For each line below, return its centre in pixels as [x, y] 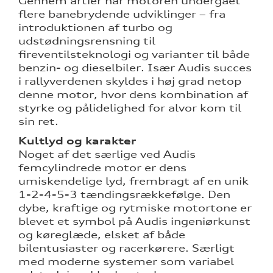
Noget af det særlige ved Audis [107, 154]
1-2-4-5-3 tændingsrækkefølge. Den [124, 195]
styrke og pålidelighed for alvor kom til [130, 108]
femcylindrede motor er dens [102, 168]
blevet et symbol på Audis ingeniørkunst [134, 222]
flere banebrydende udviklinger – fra [122, 14]
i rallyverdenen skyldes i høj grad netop [130, 81]
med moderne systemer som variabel [126, 262]
